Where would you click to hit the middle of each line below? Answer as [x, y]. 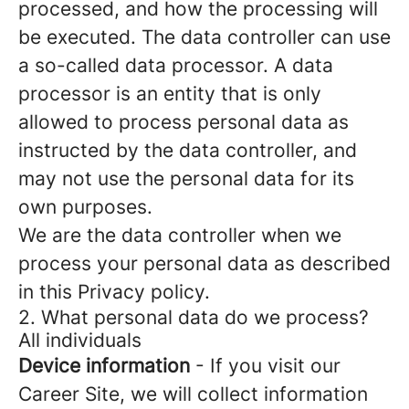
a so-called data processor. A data [176, 65]
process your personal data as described [204, 263]
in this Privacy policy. [114, 292]
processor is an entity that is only [170, 94]
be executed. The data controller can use [204, 37]
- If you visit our [265, 366]
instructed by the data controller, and [188, 150]
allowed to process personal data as [184, 122]
